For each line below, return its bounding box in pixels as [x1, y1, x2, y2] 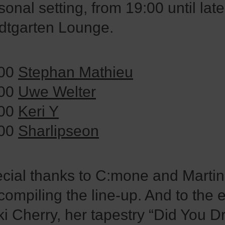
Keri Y [18, 103, 59, 120]
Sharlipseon [18, 123, 99, 139]
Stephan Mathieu [18, 64, 133, 80]
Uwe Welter [18, 83, 96, 100]
